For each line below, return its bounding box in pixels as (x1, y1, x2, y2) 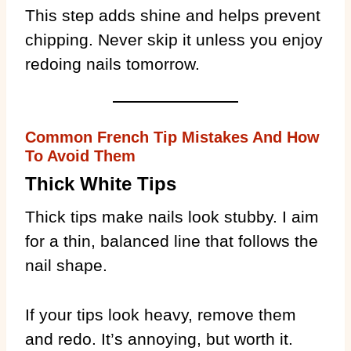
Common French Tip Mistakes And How (25, 128, 320, 146)
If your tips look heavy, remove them (25, 305, 296, 324)
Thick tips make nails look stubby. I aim (25, 207, 319, 226)
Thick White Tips (25, 172, 176, 194)
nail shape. (25, 255, 107, 274)
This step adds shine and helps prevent (25, 5, 320, 24)
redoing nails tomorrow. (25, 54, 200, 73)
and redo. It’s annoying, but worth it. (25, 329, 293, 348)
